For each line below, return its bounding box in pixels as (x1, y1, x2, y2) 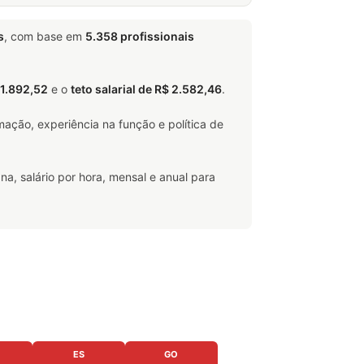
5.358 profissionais (85, 28, 194, 43)
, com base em (4, 28, 85, 43)
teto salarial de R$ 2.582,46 (71, 81, 222, 96)
